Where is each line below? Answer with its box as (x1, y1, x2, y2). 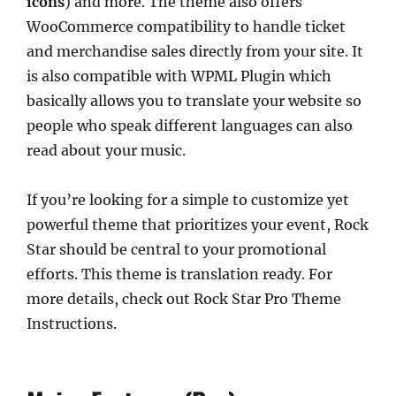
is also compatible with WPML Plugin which (27, 66, 331, 85)
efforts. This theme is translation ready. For (27, 264, 332, 283)
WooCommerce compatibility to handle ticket (27, 17, 346, 35)
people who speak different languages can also (27, 116, 353, 134)
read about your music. (27, 141, 186, 159)
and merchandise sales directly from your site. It (27, 42, 363, 60)
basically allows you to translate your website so (27, 91, 362, 110)
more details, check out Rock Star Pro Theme (27, 289, 341, 308)
